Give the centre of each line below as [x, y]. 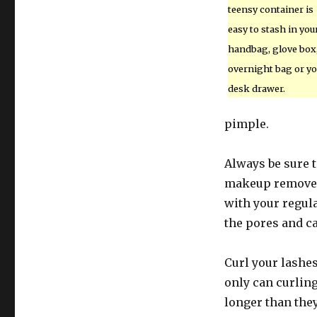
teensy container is [270, 9]
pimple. [246, 124]
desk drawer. [256, 88]
